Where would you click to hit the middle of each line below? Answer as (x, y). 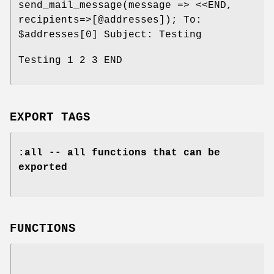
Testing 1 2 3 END (70, 60)
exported (43, 167)
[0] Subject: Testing (141, 35)
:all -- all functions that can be (119, 153)
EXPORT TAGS (50, 117)
